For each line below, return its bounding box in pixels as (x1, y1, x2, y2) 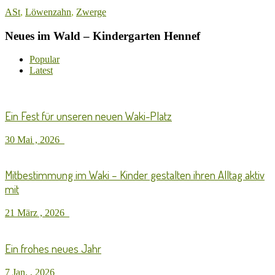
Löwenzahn (25, 6, 71, 17)
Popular (29, 54, 60, 65)
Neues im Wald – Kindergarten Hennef (5, 29, 200, 42)
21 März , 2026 (5, 207, 69, 219)
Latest (29, 65, 53, 76)
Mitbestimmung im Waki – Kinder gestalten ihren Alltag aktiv (5, 168, 265, 182)
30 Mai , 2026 (5, 134, 64, 145)
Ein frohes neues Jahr (5, 241, 101, 255)
